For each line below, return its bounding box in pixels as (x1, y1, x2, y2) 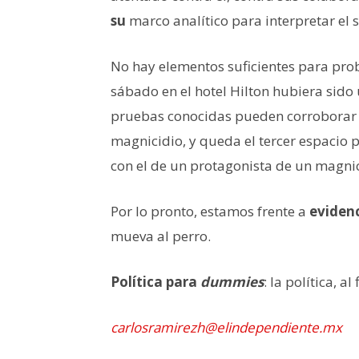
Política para (111, 272, 200, 291)
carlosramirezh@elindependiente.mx (111, 317, 342, 337)
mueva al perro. (111, 226, 211, 245)
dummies (200, 272, 264, 291)
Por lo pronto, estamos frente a (111, 201, 309, 220)
